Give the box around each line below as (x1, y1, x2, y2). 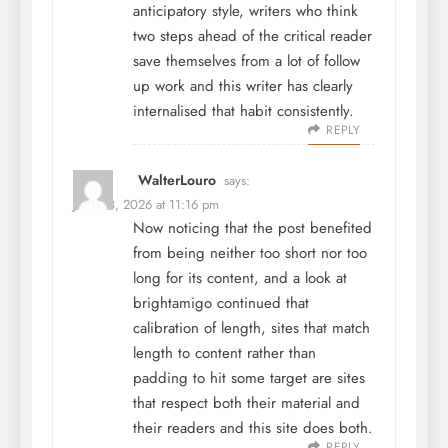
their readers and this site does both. (133, 417, 373, 440)
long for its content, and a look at (133, 267, 347, 290)
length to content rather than (133, 342, 316, 365)
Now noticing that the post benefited (133, 217, 372, 240)
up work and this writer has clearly (133, 75, 353, 98)
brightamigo (133, 292, 212, 315)
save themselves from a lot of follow (133, 50, 360, 73)
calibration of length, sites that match (133, 317, 370, 340)
